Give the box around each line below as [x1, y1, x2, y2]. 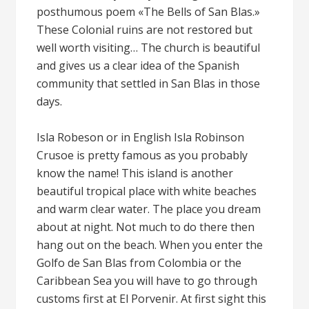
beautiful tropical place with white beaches [37, 183, 257, 199]
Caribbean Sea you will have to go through [37, 273, 258, 288]
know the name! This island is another [37, 166, 234, 181]
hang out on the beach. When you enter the [37, 237, 263, 252]
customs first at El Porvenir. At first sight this [37, 291, 267, 306]
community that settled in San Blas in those [37, 76, 261, 91]
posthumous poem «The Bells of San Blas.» [37, 4, 261, 19]
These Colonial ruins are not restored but [37, 22, 253, 37]
